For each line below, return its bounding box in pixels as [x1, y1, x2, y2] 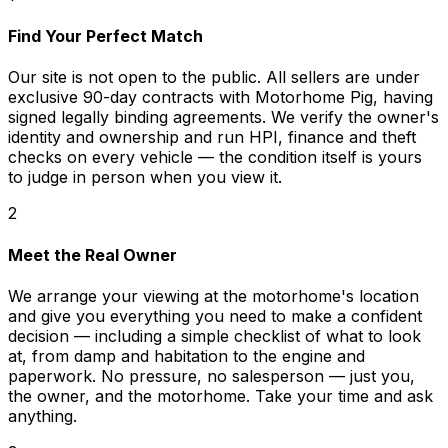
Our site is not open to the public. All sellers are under [8, 67, 420, 88]
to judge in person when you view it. [8, 167, 282, 188]
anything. [8, 405, 77, 426]
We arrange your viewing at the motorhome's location [8, 285, 419, 306]
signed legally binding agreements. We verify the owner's [8, 107, 439, 128]
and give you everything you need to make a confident [8, 305, 422, 326]
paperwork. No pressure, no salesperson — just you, [8, 365, 415, 386]
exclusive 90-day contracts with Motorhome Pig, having [8, 87, 433, 108]
